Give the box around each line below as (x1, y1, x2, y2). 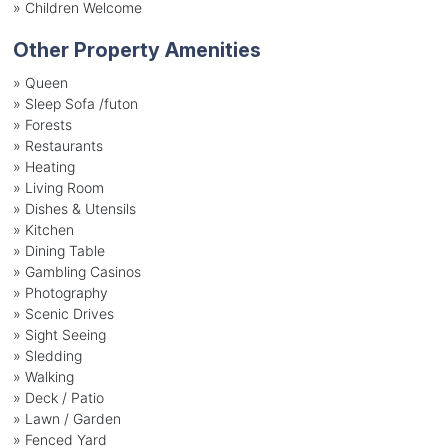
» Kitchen (12, 220, 74, 238)
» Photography (12, 283, 108, 301)
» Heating (12, 157, 75, 175)
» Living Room (12, 178, 104, 196)
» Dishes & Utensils (12, 199, 136, 217)
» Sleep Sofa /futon (12, 94, 138, 112)
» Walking (12, 367, 74, 385)
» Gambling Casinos (12, 262, 141, 280)
